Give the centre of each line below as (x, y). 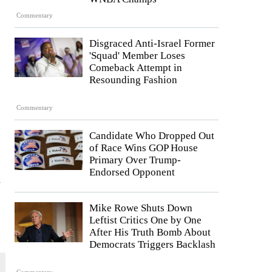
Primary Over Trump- (135, 160)
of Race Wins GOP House (144, 148)
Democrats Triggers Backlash (152, 245)
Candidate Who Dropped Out (152, 136)
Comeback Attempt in (136, 67)
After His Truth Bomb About (150, 233)
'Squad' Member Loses (137, 55)
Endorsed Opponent (132, 172)
